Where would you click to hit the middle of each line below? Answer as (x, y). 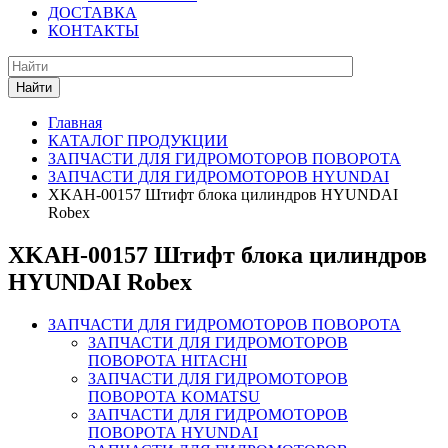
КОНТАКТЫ (93, 31)
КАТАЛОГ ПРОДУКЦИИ (138, 141)
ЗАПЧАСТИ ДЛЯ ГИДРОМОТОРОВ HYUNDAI (218, 177)
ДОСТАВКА (92, 13)
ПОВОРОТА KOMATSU (174, 396)
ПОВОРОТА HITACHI (167, 360)
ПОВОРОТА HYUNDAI (173, 432)
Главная (75, 123)
